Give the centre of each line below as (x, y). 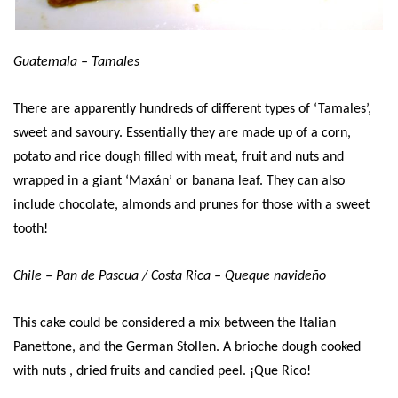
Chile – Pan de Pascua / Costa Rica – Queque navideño (170, 276)
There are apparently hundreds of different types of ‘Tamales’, (192, 109)
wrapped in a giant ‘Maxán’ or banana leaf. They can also (179, 181)
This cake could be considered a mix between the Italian (175, 323)
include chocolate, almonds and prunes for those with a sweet (191, 205)
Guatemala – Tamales (76, 62)
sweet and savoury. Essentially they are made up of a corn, (182, 133)
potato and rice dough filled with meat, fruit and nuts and (179, 157)
